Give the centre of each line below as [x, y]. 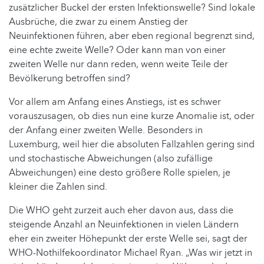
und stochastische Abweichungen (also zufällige [111, 159]
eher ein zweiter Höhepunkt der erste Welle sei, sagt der [128, 239]
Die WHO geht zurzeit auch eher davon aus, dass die [121, 211]
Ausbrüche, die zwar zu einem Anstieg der [98, 22]
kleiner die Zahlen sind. [59, 187]
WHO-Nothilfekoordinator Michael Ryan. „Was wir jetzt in [131, 253]
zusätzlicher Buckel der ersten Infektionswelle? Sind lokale [132, 8]
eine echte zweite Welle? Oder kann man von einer [117, 50]
